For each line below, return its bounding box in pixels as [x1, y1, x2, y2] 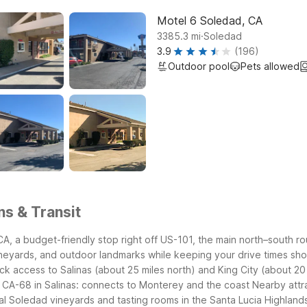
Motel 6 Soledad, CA [157, 14, 262, 27]
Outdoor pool [168, 60, 230, 72]
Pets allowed [241, 60, 299, 72]
